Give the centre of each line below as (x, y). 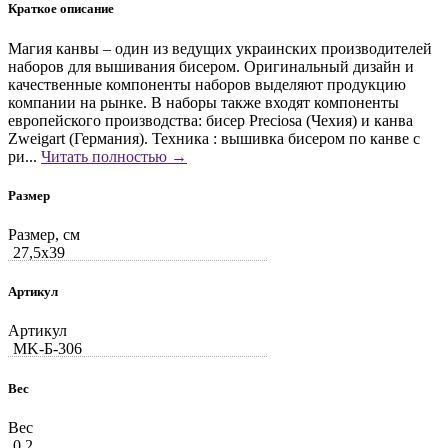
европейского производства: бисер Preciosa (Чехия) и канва (210, 120)
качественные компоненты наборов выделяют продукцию (207, 84)
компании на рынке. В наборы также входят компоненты (203, 102)
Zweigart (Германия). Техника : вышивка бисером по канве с (214, 138)
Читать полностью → (114, 156)
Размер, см (44, 234)
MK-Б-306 (47, 349)
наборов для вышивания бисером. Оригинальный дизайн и (211, 66)
